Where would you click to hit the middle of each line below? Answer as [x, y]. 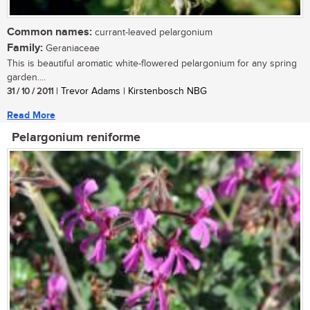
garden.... [26, 78]
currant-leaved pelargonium [152, 33]
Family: [25, 48]
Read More [31, 116]
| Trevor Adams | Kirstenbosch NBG [130, 92]
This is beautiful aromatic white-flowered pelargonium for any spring [152, 64]
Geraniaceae [71, 49]
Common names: [49, 33]
